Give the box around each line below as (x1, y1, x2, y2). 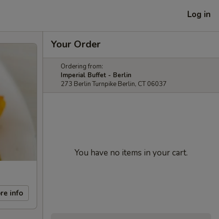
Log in (187, 8, 211, 20)
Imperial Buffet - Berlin (61, 71, 131, 80)
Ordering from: (61, 62, 103, 71)
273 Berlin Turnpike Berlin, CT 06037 (61, 80, 167, 88)
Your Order (51, 38, 101, 51)
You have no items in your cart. (74, 147, 188, 158)
